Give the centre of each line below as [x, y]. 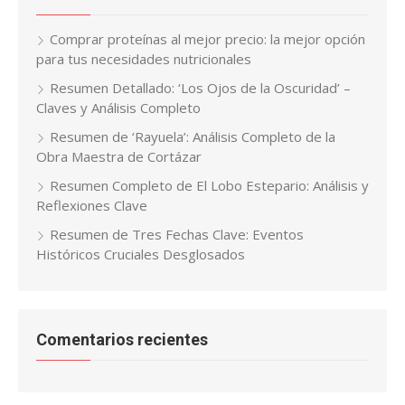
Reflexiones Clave [92, 206]
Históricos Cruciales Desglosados [141, 254]
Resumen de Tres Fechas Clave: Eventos [177, 235]
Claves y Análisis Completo [118, 108]
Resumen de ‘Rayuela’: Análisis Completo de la [193, 137]
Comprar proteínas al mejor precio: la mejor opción [207, 39]
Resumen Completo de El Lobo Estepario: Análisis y [209, 186]
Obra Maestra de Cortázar [119, 157]
